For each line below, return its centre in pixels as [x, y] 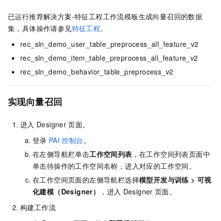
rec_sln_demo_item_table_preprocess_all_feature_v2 [109, 58]
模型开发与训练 [164, 180]
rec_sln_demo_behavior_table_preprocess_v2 [97, 72]
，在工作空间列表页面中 [171, 154]
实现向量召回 [35, 102]
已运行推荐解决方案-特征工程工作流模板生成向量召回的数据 [105, 17]
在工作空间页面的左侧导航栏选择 [86, 180]
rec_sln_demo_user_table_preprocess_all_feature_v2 [110, 44]
